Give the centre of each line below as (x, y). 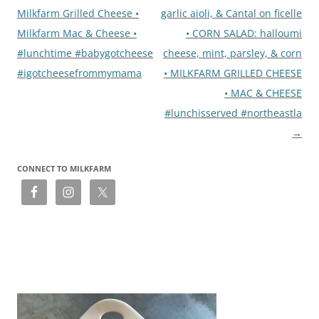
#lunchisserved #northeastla (233, 113)
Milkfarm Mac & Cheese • (77, 33)
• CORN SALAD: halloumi (244, 33)
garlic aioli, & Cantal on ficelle (231, 13)
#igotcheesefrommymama (79, 73)
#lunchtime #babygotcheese (85, 53)
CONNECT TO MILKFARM (64, 168)
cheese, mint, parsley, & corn (232, 53)
